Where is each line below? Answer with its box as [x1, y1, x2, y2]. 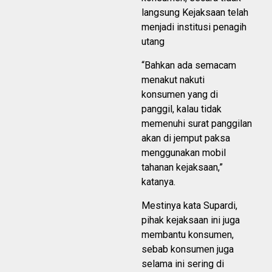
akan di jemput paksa [141, 132, 230, 144]
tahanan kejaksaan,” [141, 161, 223, 174]
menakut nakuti [141, 74, 207, 86]
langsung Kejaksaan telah [141, 7, 248, 19]
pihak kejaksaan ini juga [141, 214, 240, 226]
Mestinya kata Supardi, [141, 200, 237, 212]
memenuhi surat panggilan [141, 118, 252, 130]
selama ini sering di [141, 258, 224, 270]
